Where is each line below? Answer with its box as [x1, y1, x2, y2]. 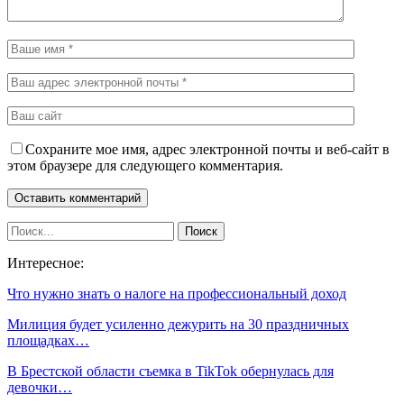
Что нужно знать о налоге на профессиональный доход [7, 285, 346, 301]
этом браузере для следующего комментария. [7, 157, 283, 173]
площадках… [7, 332, 89, 348]
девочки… [7, 379, 72, 395]
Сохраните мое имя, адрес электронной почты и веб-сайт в [25, 141, 390, 157]
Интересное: [7, 254, 84, 271]
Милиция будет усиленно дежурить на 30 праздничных [7, 316, 349, 332]
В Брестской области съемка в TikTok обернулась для [7, 363, 334, 379]
